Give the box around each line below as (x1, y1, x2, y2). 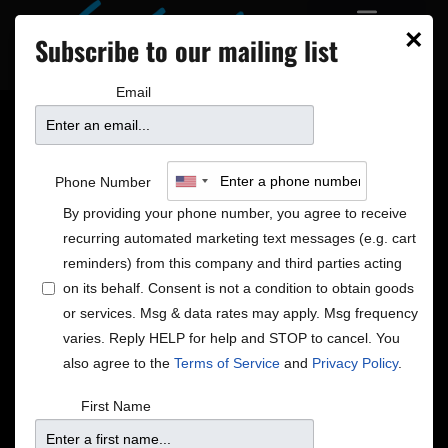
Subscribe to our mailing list (35, 31, 338, 70)
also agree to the (63, 355, 174, 371)
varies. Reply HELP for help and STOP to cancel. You (63, 330, 400, 346)
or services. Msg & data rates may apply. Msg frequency (63, 305, 418, 321)
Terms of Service (174, 355, 280, 371)
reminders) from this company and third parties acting (63, 255, 402, 271)
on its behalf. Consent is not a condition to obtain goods (63, 280, 414, 296)
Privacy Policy (312, 355, 398, 371)
